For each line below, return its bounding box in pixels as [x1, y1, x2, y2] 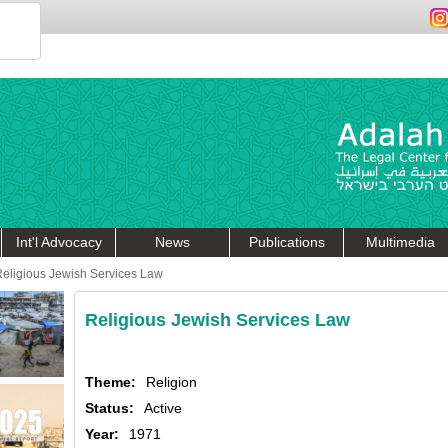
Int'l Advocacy [15, 234, 102, 250]
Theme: [85, 374, 136, 390]
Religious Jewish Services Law [85, 310, 350, 330]
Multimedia [366, 234, 435, 250]
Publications [248, 234, 325, 250]
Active [144, 400, 182, 416]
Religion [146, 374, 197, 390]
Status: [85, 400, 134, 416]
